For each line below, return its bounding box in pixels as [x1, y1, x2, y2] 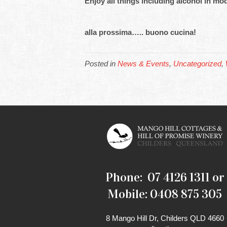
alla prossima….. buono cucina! [85, 28, 196, 36]
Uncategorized [173, 59, 221, 68]
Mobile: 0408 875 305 [107, 186, 222, 202]
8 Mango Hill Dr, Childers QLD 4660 [105, 214, 224, 222]
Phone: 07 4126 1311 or [105, 170, 224, 185]
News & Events [118, 59, 169, 68]
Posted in [85, 59, 118, 68]
